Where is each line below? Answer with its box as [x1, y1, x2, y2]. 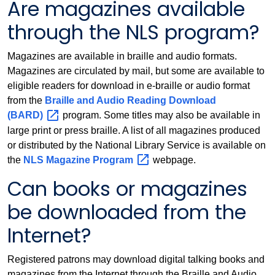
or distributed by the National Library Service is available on [7, 139, 266, 150]
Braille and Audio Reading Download [45, 95, 216, 106]
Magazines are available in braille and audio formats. [7, 50, 237, 61]
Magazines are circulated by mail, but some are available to [7, 65, 265, 76]
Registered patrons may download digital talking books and [7, 254, 265, 265]
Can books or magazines [7, 175, 247, 203]
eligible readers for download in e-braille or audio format [7, 80, 250, 91]
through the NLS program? [7, 18, 260, 46]
